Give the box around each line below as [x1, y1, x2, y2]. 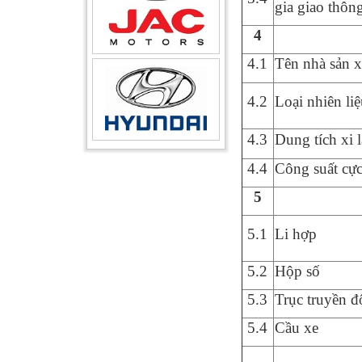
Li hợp [274, 225, 317, 242]
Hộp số [274, 262, 320, 280]
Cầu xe [274, 318, 318, 336]
